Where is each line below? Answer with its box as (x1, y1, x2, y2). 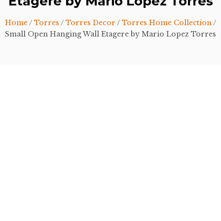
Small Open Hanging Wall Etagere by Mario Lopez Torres (5, 30, 216, 38)
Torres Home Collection (122, 18, 212, 27)
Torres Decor (66, 18, 115, 27)
